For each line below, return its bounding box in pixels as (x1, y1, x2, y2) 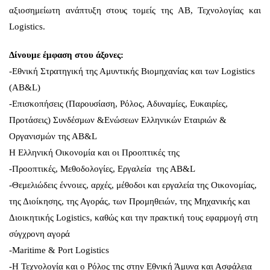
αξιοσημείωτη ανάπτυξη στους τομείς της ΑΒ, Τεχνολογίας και (9, 5, 261, 16)
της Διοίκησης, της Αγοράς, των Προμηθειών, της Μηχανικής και (9, 196, 250, 207)
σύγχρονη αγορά (9, 229, 70, 239)
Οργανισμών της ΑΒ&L (9, 131, 97, 142)
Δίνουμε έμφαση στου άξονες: (9, 50, 124, 60)
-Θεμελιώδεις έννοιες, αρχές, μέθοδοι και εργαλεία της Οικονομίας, (9, 180, 257, 190)
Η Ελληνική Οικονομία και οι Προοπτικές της (9, 148, 180, 158)
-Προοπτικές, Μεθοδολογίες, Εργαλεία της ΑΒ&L (9, 164, 195, 174)
